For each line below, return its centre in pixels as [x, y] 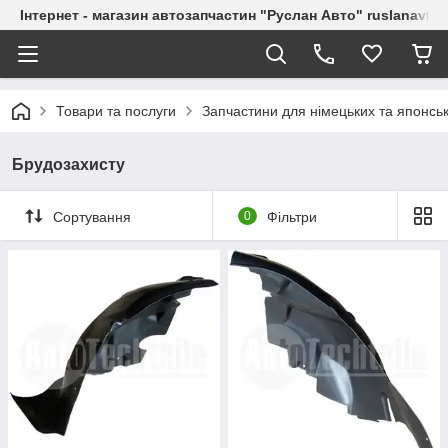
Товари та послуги [116, 111]
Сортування [92, 216]
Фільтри [291, 216]
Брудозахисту [68, 164]
